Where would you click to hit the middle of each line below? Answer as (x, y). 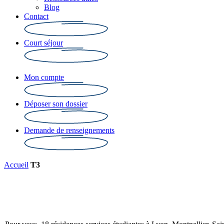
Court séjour (43, 43)
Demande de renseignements (69, 130)
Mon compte (44, 77)
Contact (36, 16)
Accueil (16, 165)
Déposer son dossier (56, 104)
